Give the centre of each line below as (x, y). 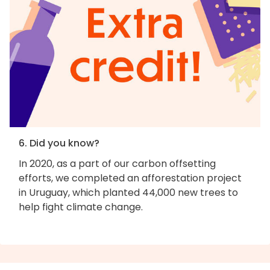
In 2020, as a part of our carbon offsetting (117, 163)
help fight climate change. (81, 207)
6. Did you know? (59, 143)
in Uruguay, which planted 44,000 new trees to (128, 192)
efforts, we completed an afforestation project (130, 178)
